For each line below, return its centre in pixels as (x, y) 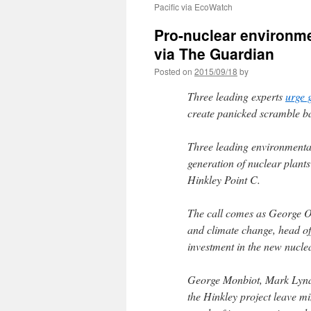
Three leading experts (236, 96)
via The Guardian (214, 53)
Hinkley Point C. (224, 179)
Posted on (173, 71)
